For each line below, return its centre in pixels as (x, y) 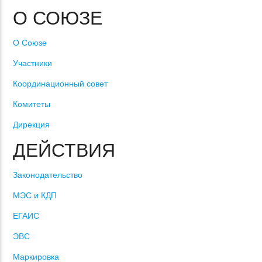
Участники (33, 63)
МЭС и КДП (35, 195)
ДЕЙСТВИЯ (64, 150)
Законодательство (48, 175)
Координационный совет (61, 83)
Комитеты (32, 104)
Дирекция (32, 124)
